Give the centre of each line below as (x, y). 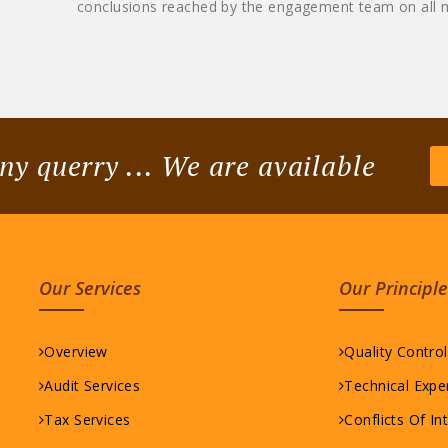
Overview (76, 352)
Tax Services (87, 420)
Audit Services (92, 386)
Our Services (90, 288)
